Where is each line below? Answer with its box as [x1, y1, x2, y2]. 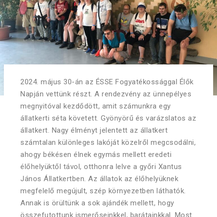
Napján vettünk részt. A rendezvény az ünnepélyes [20, 89, 191, 98]
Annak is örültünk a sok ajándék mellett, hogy [20, 198, 174, 207]
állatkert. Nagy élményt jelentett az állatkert [20, 125, 168, 135]
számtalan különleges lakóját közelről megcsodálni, [20, 138, 196, 147]
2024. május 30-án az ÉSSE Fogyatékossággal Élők [20, 77, 194, 86]
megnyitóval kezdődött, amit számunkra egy [20, 101, 171, 110]
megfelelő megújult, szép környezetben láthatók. [20, 186, 186, 195]
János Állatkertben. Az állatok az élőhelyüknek [20, 174, 178, 183]
